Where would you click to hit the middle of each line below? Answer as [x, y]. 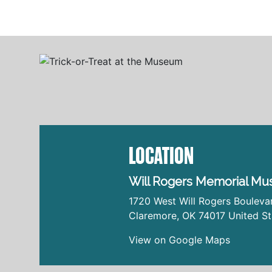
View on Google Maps [179, 240]
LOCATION [161, 155]
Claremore [153, 215]
